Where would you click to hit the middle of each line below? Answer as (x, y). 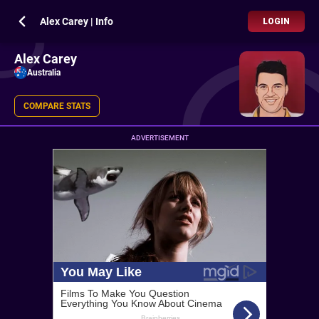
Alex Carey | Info (77, 21)
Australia (44, 73)
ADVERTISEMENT (159, 138)
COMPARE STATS (57, 106)
